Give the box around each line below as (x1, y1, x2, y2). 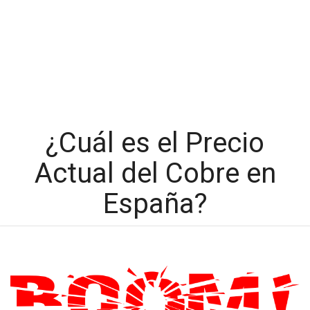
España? (102, 188, 208, 220)
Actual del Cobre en (34, 157, 276, 190)
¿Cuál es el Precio (46, 127, 264, 159)
